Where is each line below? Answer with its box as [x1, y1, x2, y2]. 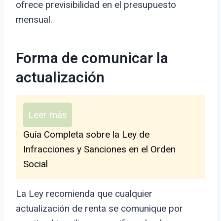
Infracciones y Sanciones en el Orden [23, 144, 176, 155]
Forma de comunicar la [16, 48, 168, 70]
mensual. [16, 14, 52, 26]
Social [23, 158, 48, 170]
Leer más [28, 109, 67, 121]
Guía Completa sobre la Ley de [23, 129, 149, 141]
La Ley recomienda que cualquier [16, 188, 152, 200]
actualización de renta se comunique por [16, 203, 183, 215]
